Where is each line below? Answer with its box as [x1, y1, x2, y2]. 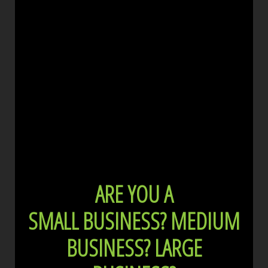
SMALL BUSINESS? [28, 204, 166, 236]
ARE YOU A [95, 177, 173, 209]
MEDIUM [166, 204, 240, 236]
